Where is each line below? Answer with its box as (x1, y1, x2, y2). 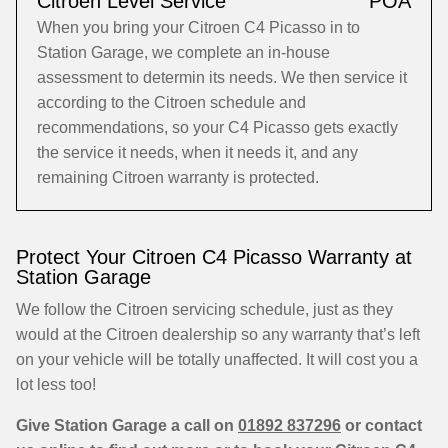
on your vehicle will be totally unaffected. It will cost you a (16, 351, 418, 368)
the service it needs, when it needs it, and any (37, 144, 358, 161)
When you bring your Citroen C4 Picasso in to (37, 19, 360, 36)
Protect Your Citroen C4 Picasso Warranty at (16, 246, 412, 268)
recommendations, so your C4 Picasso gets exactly (37, 119, 398, 136)
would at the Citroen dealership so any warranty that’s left (16, 326, 420, 343)
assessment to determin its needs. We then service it (37, 69, 407, 86)
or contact (341, 417, 422, 434)
